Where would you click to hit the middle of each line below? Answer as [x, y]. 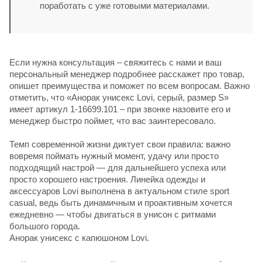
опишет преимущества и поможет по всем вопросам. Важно [130, 85]
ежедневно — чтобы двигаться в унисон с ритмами [113, 214]
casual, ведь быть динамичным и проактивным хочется [121, 202]
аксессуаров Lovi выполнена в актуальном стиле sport [119, 191]
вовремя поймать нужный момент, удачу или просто [114, 156]
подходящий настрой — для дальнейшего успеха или [118, 167]
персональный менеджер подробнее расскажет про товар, [127, 74]
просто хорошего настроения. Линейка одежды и [107, 179]
